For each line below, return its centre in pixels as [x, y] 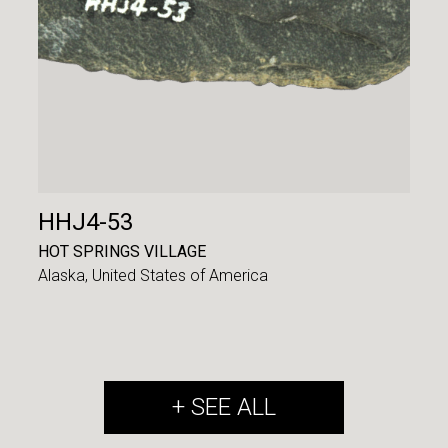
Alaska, [65, 275]
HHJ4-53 [86, 221]
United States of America [180, 275]
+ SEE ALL [224, 406]
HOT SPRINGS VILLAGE [122, 252]
